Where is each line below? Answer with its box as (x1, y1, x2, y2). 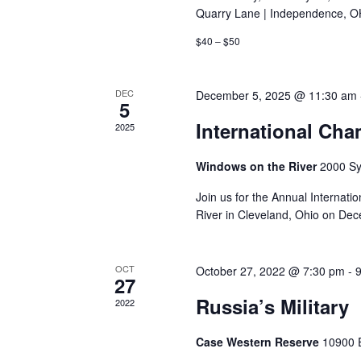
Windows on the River (196, 158, 321, 175)
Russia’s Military (196, 293, 350, 321)
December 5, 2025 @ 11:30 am (196, 87, 358, 104)
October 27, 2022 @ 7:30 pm (196, 263, 346, 280)
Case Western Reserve (196, 334, 323, 351)
